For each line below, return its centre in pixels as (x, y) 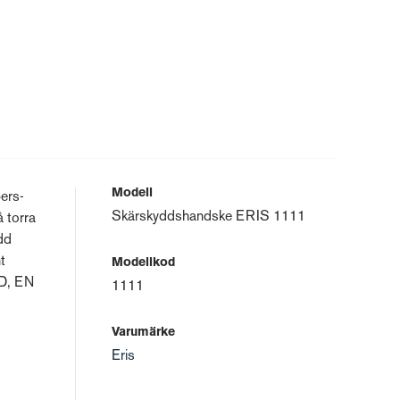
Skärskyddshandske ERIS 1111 (208, 217)
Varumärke (143, 333)
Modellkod (143, 263)
